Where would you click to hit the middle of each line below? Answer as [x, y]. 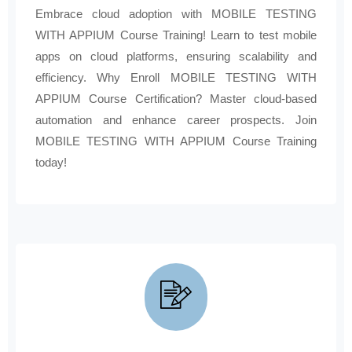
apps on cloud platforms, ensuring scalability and [176, 57]
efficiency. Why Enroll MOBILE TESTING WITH [176, 78]
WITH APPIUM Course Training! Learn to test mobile [176, 35]
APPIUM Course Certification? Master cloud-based [176, 99]
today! [51, 163]
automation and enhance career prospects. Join [176, 120]
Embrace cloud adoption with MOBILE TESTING [176, 14]
